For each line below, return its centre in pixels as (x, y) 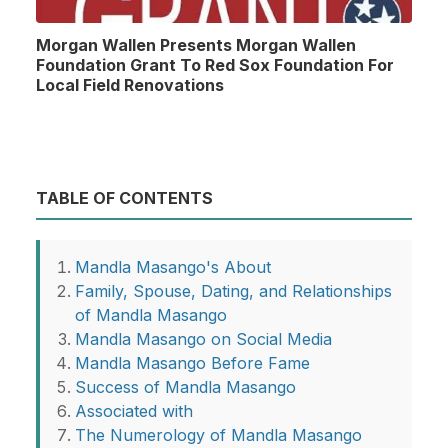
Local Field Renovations (130, 85)
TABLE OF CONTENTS (124, 198)
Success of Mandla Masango (185, 387)
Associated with (134, 411)
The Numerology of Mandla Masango (218, 435)
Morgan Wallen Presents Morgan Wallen (196, 45)
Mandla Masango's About (173, 267)
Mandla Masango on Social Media (203, 339)
